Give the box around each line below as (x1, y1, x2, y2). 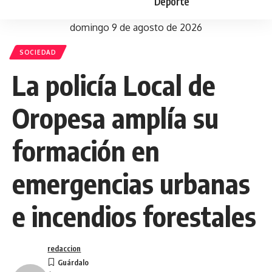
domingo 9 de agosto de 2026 (70, 21, 202, 33)
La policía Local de (12, 68, 216, 102)
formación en (12, 134, 160, 168)
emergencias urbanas (12, 166, 250, 200)
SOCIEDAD (19, 49, 56, 56)
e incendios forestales (12, 199, 256, 233)
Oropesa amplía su (12, 101, 219, 135)
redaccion (47, 243, 81, 253)
